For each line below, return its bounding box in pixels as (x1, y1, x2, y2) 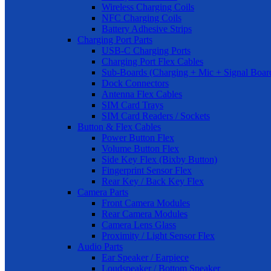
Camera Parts (77, 186, 128, 197)
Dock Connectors (102, 77, 169, 88)
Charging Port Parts (77, 34, 152, 45)
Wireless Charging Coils (102, 1, 194, 12)
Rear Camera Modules (102, 208, 188, 219)
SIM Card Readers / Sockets (102, 110, 210, 121)
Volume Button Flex (102, 143, 179, 154)
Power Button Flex (102, 132, 174, 143)
